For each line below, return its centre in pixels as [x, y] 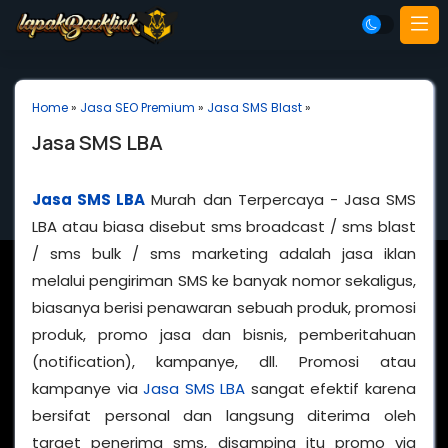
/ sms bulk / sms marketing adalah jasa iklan [224, 253]
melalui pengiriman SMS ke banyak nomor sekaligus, [224, 280]
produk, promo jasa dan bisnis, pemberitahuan [224, 334]
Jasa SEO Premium [137, 107]
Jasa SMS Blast [254, 107]
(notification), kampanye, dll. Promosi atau [224, 361]
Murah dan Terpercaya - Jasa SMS [280, 199]
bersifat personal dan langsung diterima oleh [224, 415]
